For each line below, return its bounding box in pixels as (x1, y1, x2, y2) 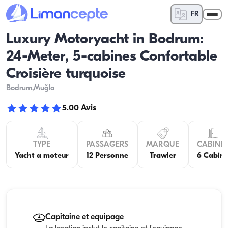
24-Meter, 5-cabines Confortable (6, 49, 217, 64)
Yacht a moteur (15, 152, 69, 160)
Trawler (149, 152, 176, 160)
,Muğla (32, 84, 55, 92)
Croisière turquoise (6, 67, 126, 81)
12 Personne (86, 152, 128, 160)
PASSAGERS (86, 141, 129, 149)
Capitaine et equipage (45, 213, 124, 221)
